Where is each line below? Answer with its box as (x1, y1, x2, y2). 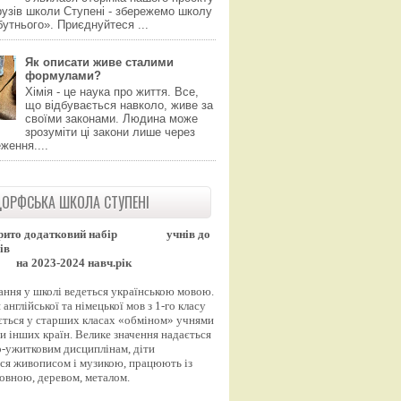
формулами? (25, 68, 102, 82)
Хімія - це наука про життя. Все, (25, 84, 200, 98)
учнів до (166, 226, 210, 241)
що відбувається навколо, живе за (25, 98, 214, 112)
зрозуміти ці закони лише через (25, 124, 196, 139)
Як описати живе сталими (25, 55, 175, 69)
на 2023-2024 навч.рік (16, 255, 132, 269)
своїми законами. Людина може (25, 111, 199, 125)
